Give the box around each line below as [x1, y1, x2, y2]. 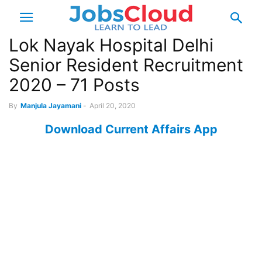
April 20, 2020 [89, 101, 136, 110]
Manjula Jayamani [20, 101, 81, 110]
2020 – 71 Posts [9, 74, 140, 95]
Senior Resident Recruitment [9, 54, 243, 75]
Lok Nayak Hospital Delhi [9, 35, 213, 56]
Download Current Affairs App [44, 122, 218, 136]
